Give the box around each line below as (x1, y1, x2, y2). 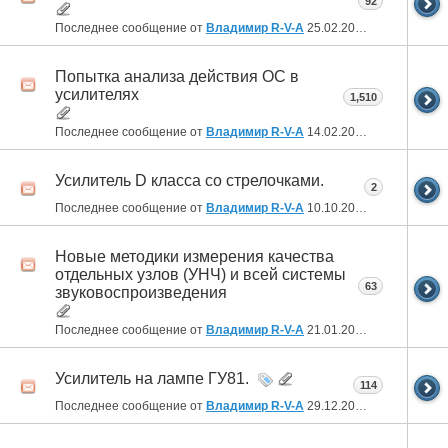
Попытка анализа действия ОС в (55, 67, 299, 85)
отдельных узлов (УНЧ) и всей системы (55, 265, 346, 283)
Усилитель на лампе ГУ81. (55, 370, 249, 388)
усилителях (55, 85, 139, 103)
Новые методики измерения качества (55, 247, 334, 265)
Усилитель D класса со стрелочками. (55, 171, 324, 189)
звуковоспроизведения (55, 283, 227, 301)
